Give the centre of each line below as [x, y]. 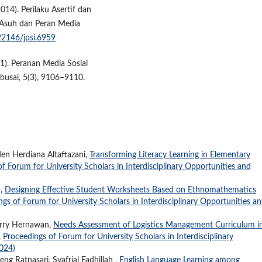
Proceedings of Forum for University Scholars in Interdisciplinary [118, 237]
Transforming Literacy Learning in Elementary [170, 155]
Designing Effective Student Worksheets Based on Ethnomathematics [130, 190]
